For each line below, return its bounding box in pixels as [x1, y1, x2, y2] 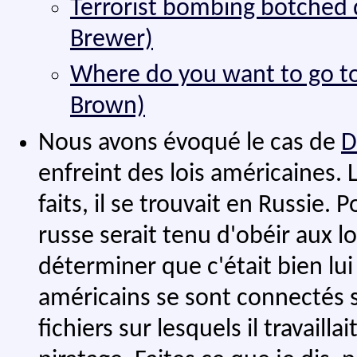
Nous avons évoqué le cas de [38, 130, 341, 156]
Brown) [70, 94, 145, 120]
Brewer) [70, 26, 153, 53]
